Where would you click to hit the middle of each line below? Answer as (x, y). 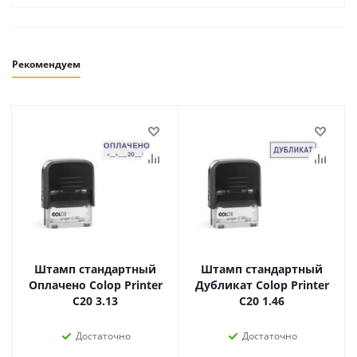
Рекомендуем (46, 64)
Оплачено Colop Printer (95, 285)
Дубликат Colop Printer (262, 285)
